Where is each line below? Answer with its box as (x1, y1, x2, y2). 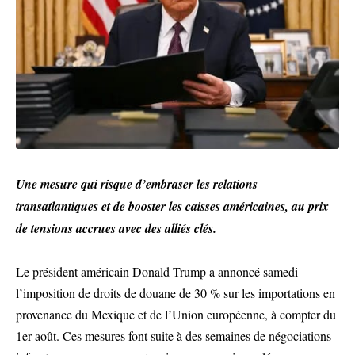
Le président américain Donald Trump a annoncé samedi (16, 262, 298, 280)
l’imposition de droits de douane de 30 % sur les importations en (16, 284, 335, 301)
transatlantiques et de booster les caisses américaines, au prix (16, 197, 329, 215)
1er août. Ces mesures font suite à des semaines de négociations (16, 326, 331, 344)
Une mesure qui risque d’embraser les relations (16, 174, 258, 193)
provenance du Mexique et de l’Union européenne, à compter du (16, 305, 336, 323)
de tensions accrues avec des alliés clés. (16, 219, 216, 237)
